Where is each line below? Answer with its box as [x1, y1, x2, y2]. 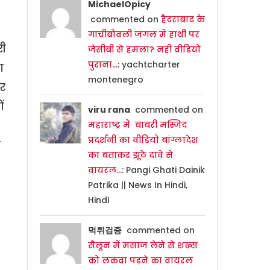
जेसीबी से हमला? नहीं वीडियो [87, 43, 201, 55]
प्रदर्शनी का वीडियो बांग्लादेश [87, 133, 198, 146]
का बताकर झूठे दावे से [87, 148, 173, 161]
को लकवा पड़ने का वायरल [87, 254, 193, 266]
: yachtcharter [117, 58, 180, 71]
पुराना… [87, 58, 118, 71]
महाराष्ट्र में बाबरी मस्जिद [87, 118, 187, 131]
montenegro [87, 73, 143, 86]
